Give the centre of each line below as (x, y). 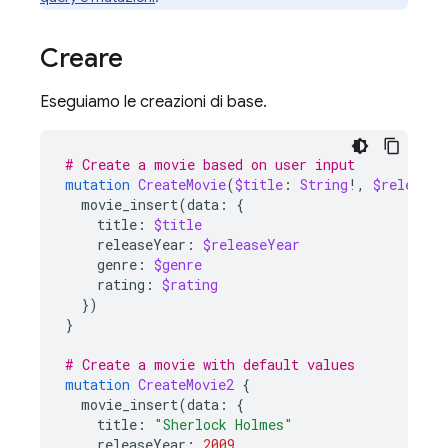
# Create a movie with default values (210, 364)
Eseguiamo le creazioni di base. (153, 102)
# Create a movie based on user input (210, 164)
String (324, 184)
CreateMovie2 (186, 384)
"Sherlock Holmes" (223, 424)
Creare (81, 58)
